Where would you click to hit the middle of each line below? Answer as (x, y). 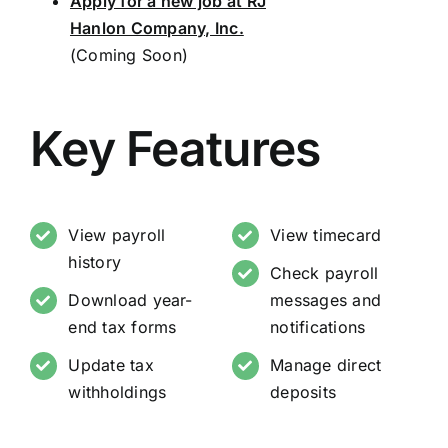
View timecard (326, 235)
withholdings (117, 392)
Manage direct (326, 365)
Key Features (175, 148)
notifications (318, 327)
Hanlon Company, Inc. (156, 28)
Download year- (130, 300)
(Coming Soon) (129, 55)
